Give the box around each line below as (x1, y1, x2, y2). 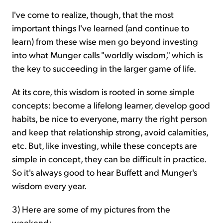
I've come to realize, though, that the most (12, 8, 174, 20)
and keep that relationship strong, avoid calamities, (12, 125, 208, 137)
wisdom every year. (12, 179, 87, 191)
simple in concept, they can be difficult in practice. (12, 152, 206, 164)
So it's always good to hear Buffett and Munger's (12, 166, 197, 178)
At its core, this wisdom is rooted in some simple (12, 85, 195, 97)
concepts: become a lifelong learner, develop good (12, 99, 210, 111)
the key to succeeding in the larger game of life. (12, 62, 196, 74)
